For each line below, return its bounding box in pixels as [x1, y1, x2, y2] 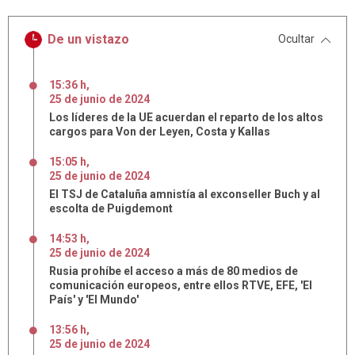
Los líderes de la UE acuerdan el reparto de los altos [49, 111, 323, 124]
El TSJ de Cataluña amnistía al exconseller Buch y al [49, 188, 320, 200]
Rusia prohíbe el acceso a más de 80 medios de [49, 265, 298, 277]
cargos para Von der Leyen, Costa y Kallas [49, 125, 270, 138]
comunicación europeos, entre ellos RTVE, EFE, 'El [49, 279, 312, 292]
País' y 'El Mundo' [49, 293, 139, 306]
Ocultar [278, 32, 315, 45]
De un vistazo [48, 32, 130, 47]
